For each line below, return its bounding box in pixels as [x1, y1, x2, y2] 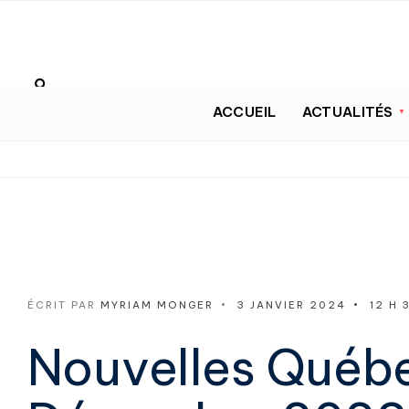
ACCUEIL [212, 102, 277, 121]
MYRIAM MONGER [100, 298, 214, 311]
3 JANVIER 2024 [237, 298, 346, 311]
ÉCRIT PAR [27, 298, 100, 311]
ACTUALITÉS [301, 102, 393, 121]
